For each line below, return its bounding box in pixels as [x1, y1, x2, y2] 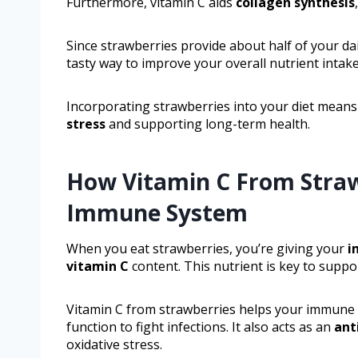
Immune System [66, 197, 248, 229]
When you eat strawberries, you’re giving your [66, 240, 348, 258]
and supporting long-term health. [105, 115, 310, 133]
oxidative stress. [66, 336, 162, 354]
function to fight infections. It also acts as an [66, 318, 334, 336]
